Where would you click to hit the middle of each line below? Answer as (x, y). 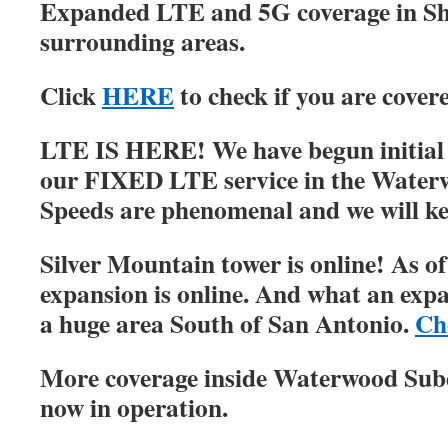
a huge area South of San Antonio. (227, 323)
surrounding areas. (142, 41)
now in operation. (134, 407)
